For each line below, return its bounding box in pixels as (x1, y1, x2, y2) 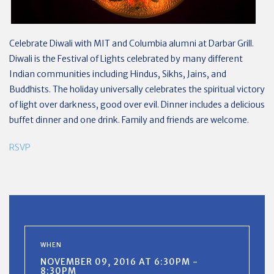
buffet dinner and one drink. (9, 114, 120, 125)
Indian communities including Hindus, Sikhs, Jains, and (9, 68, 226, 80)
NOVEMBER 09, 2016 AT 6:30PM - (40, 256, 198, 267)
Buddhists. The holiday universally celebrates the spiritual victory (9, 83, 265, 95)
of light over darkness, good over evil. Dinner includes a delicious (9, 98, 265, 110)
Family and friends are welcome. (120, 114, 249, 125)
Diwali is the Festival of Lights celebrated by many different (9, 53, 243, 64)
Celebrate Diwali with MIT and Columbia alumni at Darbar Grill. (9, 37, 254, 49)
